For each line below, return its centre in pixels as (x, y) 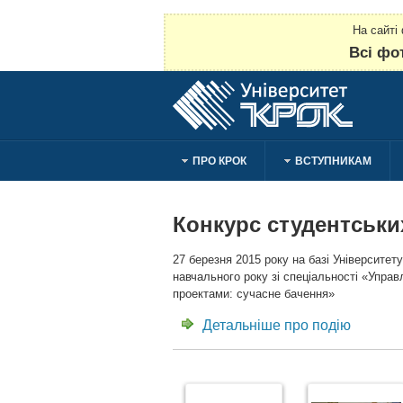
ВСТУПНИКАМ (333, 161)
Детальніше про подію (277, 325)
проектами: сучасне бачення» (254, 294)
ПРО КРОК (219, 161)
